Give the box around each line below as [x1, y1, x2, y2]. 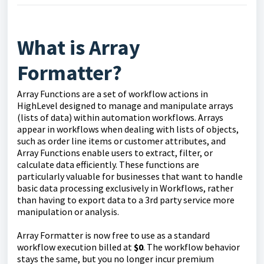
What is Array [17, 34, 140, 61]
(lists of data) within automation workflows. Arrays [17, 111, 223, 123]
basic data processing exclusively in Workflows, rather [17, 182, 233, 194]
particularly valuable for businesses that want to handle [17, 170, 243, 182]
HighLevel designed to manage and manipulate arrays [17, 100, 233, 111]
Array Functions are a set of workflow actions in [17, 88, 208, 100]
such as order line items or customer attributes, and [17, 135, 226, 147]
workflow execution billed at [17, 241, 134, 253]
